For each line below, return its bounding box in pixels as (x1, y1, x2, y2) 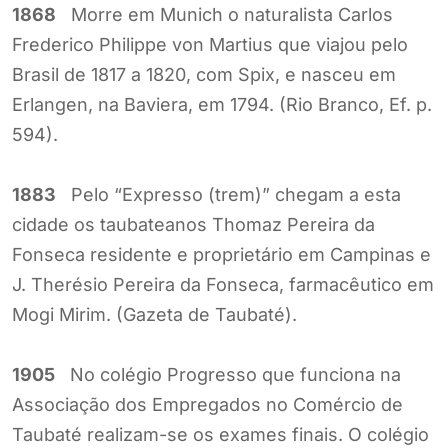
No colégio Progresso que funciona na (55, 363, 401, 385)
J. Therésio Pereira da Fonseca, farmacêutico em (12, 273, 434, 295)
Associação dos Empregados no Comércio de (12, 393, 403, 415)
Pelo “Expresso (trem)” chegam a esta (56, 183, 401, 205)
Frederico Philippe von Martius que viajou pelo (12, 33, 408, 55)
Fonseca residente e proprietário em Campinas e (12, 243, 431, 265)
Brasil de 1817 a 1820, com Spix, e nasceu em (12, 63, 396, 85)
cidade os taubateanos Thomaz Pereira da (12, 213, 375, 235)
